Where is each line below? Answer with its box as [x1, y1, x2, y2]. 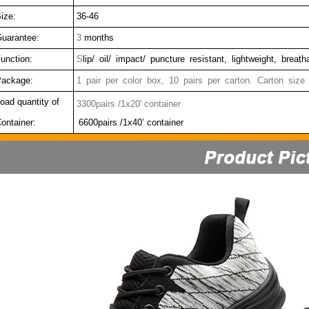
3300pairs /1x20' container [76, 98, 181, 109]
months [81, 32, 114, 43]
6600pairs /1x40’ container [73, 117, 183, 128]
